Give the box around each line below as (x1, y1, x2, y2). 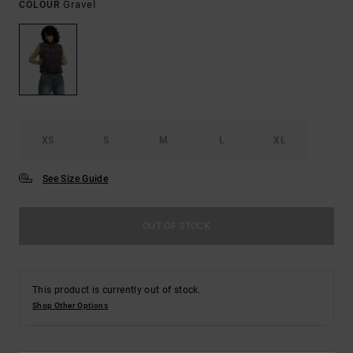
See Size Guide (43, 173, 109, 185)
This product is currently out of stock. (32, 284, 202, 296)
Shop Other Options (32, 301, 109, 310)
